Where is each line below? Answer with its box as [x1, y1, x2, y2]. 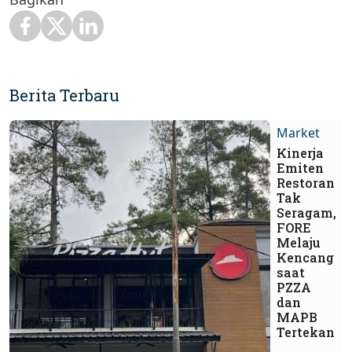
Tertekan [277, 324, 335, 341]
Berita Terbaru [9, 85, 119, 106]
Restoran [277, 174, 335, 192]
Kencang [277, 249, 334, 266]
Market [277, 124, 320, 142]
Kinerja [277, 145, 324, 162]
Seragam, [277, 204, 336, 222]
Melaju [277, 234, 321, 251]
